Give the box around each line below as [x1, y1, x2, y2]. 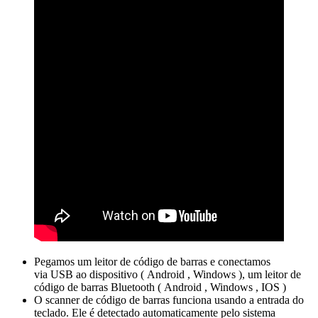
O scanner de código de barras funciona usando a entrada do [34, 294, 304, 307]
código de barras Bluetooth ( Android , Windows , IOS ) [34, 281, 286, 294]
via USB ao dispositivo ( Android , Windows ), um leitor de [34, 268, 301, 281]
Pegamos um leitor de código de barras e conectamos [34, 256, 270, 268]
